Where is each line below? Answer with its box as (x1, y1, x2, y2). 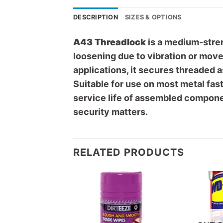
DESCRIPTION (73, 13, 118, 21)
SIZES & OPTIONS (124, 13, 182, 21)
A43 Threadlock (73, 37, 146, 47)
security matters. (73, 107, 148, 117)
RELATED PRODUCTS (73, 146, 184, 158)
